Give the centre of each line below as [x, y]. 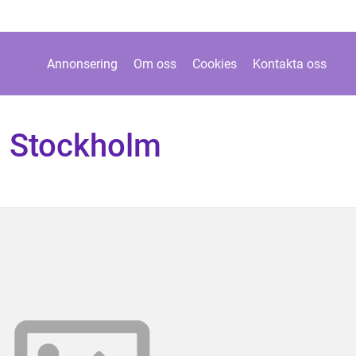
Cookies [214, 64]
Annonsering [82, 64]
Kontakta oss [289, 64]
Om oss [155, 64]
